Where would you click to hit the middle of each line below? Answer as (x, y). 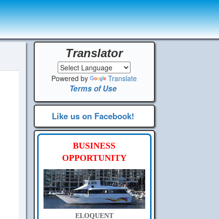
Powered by (71, 78)
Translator (94, 53)
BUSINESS (94, 146)
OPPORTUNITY (94, 158)
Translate (123, 78)
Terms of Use (93, 88)
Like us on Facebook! (93, 116)
